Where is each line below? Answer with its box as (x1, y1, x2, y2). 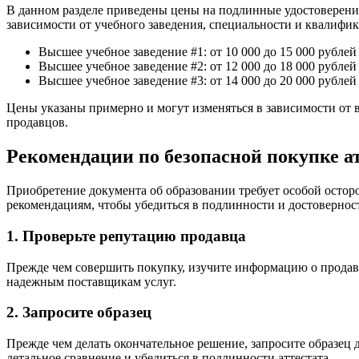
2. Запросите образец (6, 304, 151, 321)
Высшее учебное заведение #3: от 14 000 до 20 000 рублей (38, 74, 357, 88)
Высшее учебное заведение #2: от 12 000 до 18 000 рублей (38, 59, 357, 74)
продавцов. (6, 115, 68, 130)
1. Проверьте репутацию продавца (6, 227, 246, 244)
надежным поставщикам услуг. (6, 274, 176, 288)
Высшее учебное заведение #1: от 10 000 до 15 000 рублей (38, 45, 357, 59)
